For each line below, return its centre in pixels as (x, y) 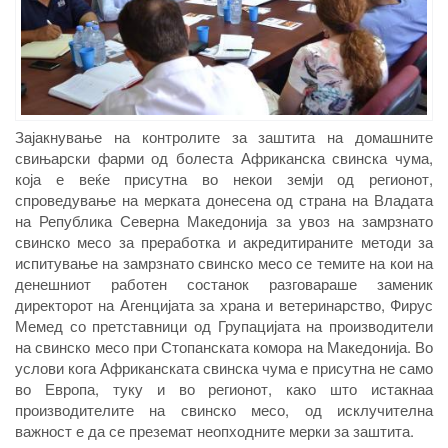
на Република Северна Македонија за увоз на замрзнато (224, 220)
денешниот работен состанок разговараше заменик (224, 283)
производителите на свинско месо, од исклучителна (224, 409)
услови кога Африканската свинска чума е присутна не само (224, 367)
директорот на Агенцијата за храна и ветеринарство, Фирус (224, 304)
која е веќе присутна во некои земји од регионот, (224, 178)
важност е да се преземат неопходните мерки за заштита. (214, 430)
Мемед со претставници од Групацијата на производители (224, 325)
